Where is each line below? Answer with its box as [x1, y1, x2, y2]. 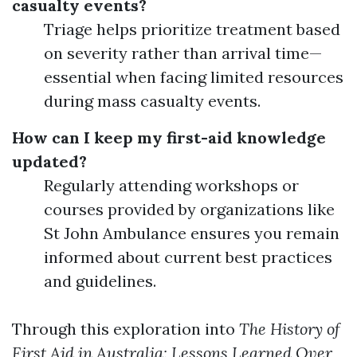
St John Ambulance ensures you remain [44, 223, 339, 243]
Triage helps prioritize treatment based [44, 19, 340, 39]
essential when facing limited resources [44, 67, 343, 87]
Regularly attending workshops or [44, 175, 299, 195]
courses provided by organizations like [44, 199, 335, 219]
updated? [12, 151, 87, 171]
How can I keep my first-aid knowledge [12, 127, 326, 147]
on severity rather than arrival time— [44, 43, 322, 63]
